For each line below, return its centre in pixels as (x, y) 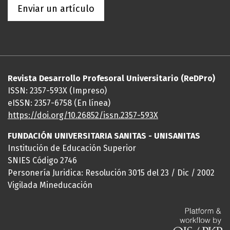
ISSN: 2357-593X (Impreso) (57, 91)
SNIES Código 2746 (42, 160)
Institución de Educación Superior (72, 148)
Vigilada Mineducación (50, 185)
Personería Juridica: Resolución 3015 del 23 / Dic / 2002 (111, 173)
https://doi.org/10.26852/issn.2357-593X (83, 115)
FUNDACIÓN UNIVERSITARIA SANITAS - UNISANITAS (104, 136)
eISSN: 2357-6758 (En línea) (59, 103)
